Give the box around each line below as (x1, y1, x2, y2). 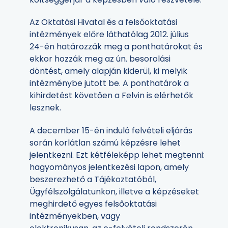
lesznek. (30, 102, 61, 114)
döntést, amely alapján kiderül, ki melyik (30, 65, 187, 77)
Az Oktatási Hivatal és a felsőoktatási (30, 16, 177, 28)
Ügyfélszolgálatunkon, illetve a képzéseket (30, 186, 199, 198)
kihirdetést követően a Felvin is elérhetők (30, 90, 193, 102)
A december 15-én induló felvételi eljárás (30, 125, 192, 137)
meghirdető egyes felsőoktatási (30, 198, 157, 210)
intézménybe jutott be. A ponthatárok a (30, 77, 189, 90)
